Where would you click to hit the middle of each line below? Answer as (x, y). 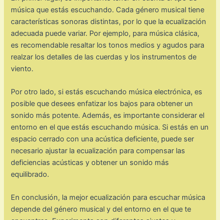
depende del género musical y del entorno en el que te (101, 209)
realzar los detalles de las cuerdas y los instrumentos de (104, 57)
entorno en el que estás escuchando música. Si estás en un (110, 127)
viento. (22, 69)
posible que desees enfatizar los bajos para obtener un (102, 103)
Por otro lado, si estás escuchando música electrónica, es (107, 92)
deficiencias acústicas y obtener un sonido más (90, 162)
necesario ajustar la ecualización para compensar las (98, 151)
